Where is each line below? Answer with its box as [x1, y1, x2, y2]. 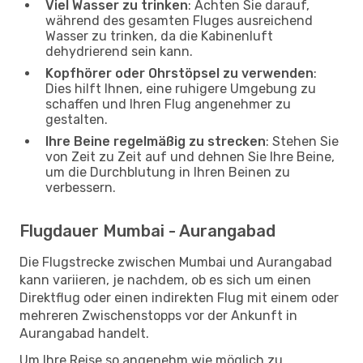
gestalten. [45, 111, 108, 127]
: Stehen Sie [266, 133, 339, 149]
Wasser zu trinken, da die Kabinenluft [45, 28, 273, 44]
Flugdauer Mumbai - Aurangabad [19, 220, 275, 241]
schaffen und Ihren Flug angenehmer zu [45, 96, 291, 112]
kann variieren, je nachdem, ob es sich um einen [19, 271, 311, 288]
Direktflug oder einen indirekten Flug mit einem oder [19, 289, 339, 305]
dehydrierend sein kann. [45, 43, 193, 59]
